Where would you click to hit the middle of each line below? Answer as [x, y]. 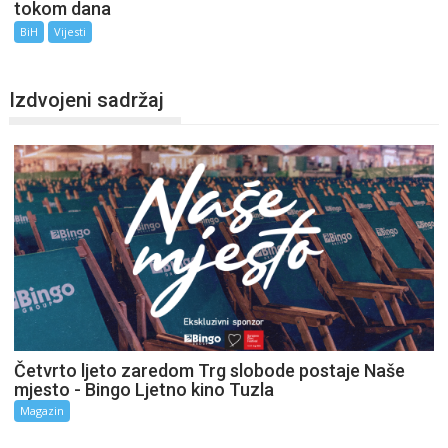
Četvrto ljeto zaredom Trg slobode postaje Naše [210, 371]
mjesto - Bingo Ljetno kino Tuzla [144, 390]
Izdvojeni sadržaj [87, 100]
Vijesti [70, 32]
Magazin [42, 411]
